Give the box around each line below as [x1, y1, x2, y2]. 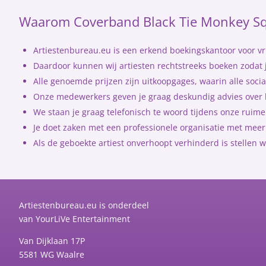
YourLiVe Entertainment [36, 213, 130, 224]
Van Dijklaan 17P [19, 235, 85, 246]
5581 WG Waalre [19, 248, 84, 260]
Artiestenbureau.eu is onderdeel [19, 199, 149, 211]
